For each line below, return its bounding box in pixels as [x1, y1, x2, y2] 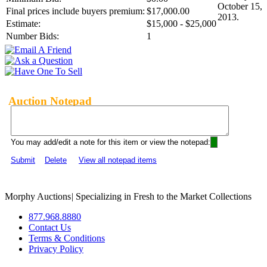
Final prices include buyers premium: [6, 6, 145, 17]
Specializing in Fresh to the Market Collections [73, 191, 252, 202]
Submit [11, 156, 35, 165]
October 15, [218, 1, 262, 12]
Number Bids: [6, 31, 59, 42]
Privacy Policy [29, 244, 83, 254]
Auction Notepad [8, 94, 92, 107]
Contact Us [29, 222, 71, 233]
